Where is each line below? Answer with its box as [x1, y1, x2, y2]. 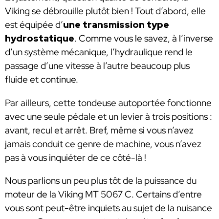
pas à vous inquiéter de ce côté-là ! [5, 151, 146, 164]
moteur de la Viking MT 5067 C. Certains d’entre [5, 188, 202, 201]
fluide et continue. [5, 73, 78, 86]
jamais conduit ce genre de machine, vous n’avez [5, 137, 201, 150]
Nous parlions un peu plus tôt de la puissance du [5, 175, 197, 187]
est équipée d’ [5, 19, 63, 31]
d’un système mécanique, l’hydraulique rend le [5, 46, 193, 59]
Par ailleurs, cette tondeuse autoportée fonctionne [5, 96, 212, 109]
